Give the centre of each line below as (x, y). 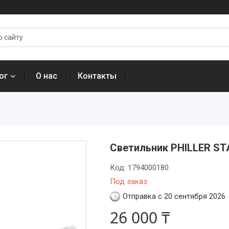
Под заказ (128, 181)
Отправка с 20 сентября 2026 (174, 196)
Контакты (97, 76)
